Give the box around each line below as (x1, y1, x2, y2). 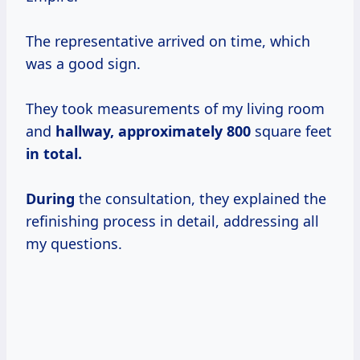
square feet (251, 121, 332, 141)
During (26, 189, 75, 209)
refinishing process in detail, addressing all (26, 211, 319, 231)
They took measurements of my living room (26, 99, 325, 119)
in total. (26, 144, 82, 164)
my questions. (26, 234, 122, 254)
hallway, (55, 121, 118, 141)
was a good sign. (26, 54, 141, 74)
